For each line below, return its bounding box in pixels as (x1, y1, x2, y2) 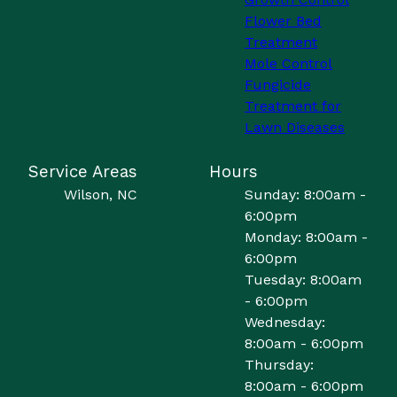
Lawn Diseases (245, 119, 345, 136)
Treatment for (245, 97, 341, 114)
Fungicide (245, 76, 311, 93)
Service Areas (28, 162, 137, 182)
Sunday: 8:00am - (245, 186, 366, 203)
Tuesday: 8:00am (245, 271, 362, 288)
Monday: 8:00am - (245, 229, 368, 245)
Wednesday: (245, 314, 325, 331)
